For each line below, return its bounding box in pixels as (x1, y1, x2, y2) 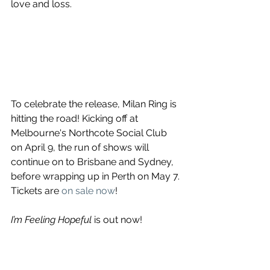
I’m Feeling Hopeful (11, 214, 92, 226)
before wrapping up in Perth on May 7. (11, 171, 182, 183)
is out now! (92, 214, 145, 226)
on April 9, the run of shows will (11, 142, 151, 154)
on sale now (61, 185, 115, 197)
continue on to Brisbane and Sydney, (11, 156, 176, 168)
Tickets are (11, 185, 61, 197)
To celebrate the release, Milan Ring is (11, 98, 179, 110)
